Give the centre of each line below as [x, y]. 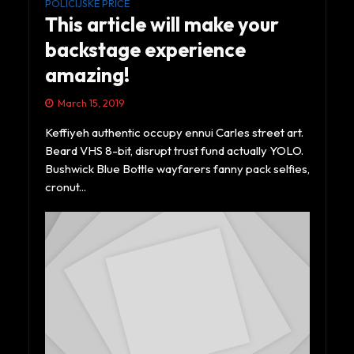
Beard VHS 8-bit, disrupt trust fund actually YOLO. [174, 151]
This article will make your [162, 25]
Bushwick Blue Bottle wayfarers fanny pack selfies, [177, 169]
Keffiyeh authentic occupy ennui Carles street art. [174, 133]
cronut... [65, 187]
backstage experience [145, 50]
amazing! [87, 75]
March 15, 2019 [90, 103]
